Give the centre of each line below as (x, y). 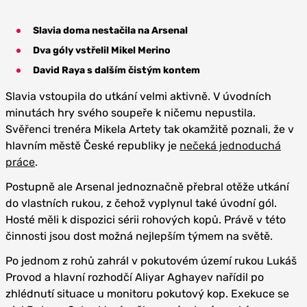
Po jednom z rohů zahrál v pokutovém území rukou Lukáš (151, 261)
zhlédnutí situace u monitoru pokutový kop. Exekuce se (147, 294)
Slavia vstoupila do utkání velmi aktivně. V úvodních (138, 96)
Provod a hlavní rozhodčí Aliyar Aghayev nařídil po (135, 277)
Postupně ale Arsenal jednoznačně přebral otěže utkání (147, 187)
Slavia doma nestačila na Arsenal (110, 30)
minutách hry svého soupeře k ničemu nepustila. (131, 113)
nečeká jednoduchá (230, 146)
